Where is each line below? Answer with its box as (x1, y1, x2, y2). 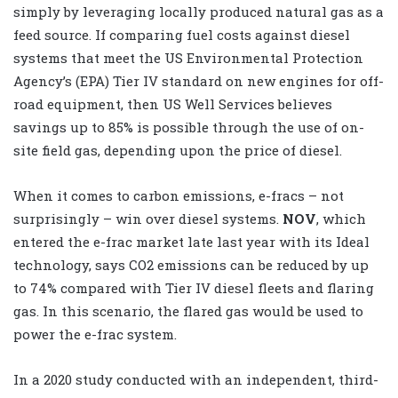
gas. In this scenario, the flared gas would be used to (13, 301, 363, 320)
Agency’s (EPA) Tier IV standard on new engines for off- (13, 71, 384, 90)
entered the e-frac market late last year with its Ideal (13, 232, 370, 251)
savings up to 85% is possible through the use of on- (13, 117, 364, 136)
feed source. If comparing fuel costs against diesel (13, 25, 350, 44)
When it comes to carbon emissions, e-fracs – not (13, 186, 344, 204)
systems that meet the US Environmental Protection (13, 48, 363, 67)
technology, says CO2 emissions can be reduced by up (13, 255, 369, 274)
